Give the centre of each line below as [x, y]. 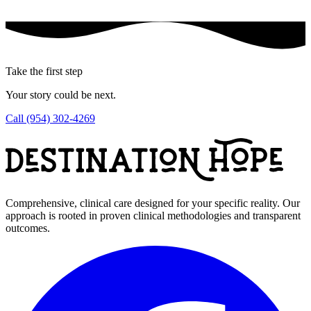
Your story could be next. [61, 94]
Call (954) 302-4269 [50, 118]
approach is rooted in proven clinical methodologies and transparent [153, 216]
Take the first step [44, 71]
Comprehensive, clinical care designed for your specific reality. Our [153, 203]
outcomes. [28, 228]
